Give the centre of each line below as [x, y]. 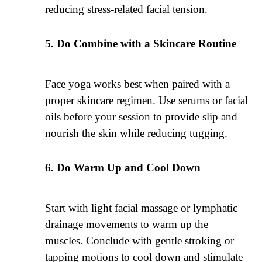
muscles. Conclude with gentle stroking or [140, 241]
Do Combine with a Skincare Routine [147, 43]
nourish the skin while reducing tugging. [137, 133]
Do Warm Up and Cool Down [129, 167]
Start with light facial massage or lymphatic [142, 208]
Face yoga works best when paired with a [138, 84]
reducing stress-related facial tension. [127, 9]
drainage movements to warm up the [127, 225]
